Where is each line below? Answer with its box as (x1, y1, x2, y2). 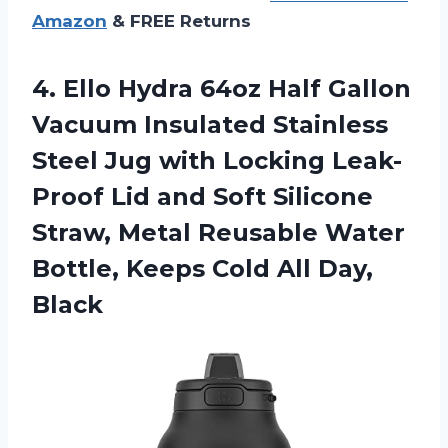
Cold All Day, (212, 253, 373, 283)
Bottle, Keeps (32, 253, 212, 283)
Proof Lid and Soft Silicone (32, 181, 373, 211)
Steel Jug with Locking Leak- (32, 145, 402, 175)
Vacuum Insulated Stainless (32, 109, 388, 139)
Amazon (32, 10, 107, 31)
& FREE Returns (107, 10, 251, 31)
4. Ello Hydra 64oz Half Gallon (32, 73, 411, 103)
